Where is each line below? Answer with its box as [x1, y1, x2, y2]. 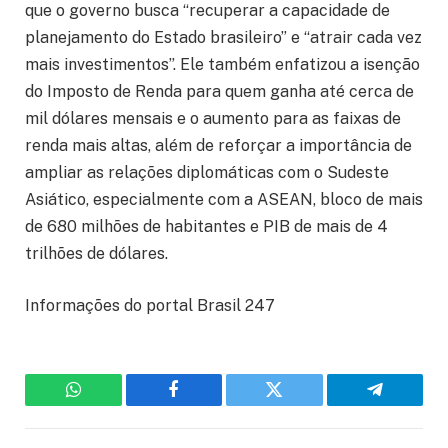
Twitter [272, 395, 325, 414]
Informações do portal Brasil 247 [25, 295, 275, 315]
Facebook [172, 395, 243, 414]
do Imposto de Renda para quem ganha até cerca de [25, 82, 414, 102]
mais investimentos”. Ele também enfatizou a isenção [25, 55, 420, 75]
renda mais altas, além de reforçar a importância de [25, 136, 412, 156]
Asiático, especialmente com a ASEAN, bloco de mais [25, 190, 423, 210]
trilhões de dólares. [25, 244, 168, 264]
